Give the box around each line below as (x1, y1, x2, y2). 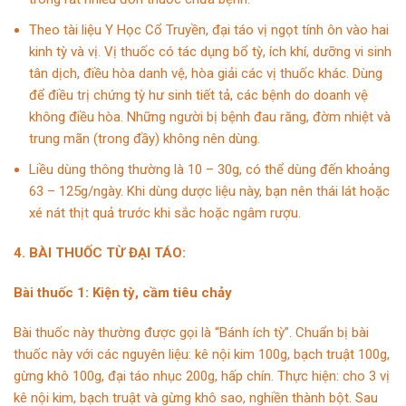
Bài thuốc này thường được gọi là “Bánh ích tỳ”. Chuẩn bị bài (14, 324, 369, 341)
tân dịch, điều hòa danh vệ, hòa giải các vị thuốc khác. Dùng (29, 64, 382, 82)
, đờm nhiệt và (306, 108, 391, 125)
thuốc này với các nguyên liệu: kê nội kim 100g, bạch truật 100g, (14, 345, 390, 362)
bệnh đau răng (221, 108, 306, 125)
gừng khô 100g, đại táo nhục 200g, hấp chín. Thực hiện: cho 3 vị (14, 367, 390, 384)
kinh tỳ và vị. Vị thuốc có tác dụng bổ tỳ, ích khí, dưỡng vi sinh (29, 43, 391, 60)
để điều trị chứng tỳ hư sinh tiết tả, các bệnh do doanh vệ (29, 86, 368, 103)
